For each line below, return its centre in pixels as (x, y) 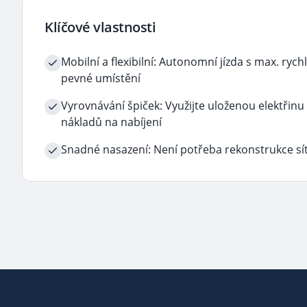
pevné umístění (101, 78)
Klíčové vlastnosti (100, 27)
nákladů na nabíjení (111, 122)
